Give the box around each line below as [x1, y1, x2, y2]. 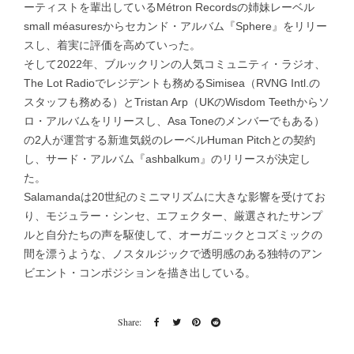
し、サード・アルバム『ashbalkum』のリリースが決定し [24, 152, 311, 165]
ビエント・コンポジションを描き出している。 [24, 265, 256, 279]
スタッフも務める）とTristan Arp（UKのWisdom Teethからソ [24, 95, 330, 108]
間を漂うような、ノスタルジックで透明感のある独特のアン [24, 247, 322, 260]
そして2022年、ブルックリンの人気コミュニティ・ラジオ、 [24, 57, 326, 70]
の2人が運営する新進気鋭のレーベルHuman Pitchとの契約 [24, 133, 315, 146]
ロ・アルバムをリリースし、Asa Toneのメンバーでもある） [24, 114, 325, 127]
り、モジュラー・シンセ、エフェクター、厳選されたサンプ [24, 209, 322, 222]
